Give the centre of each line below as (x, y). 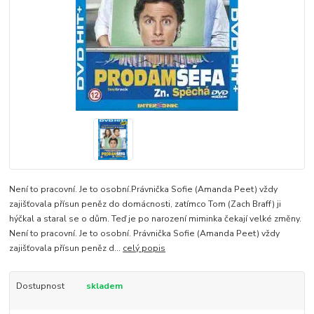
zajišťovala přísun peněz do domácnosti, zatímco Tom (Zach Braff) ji (145, 204)
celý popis (144, 248)
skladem (104, 286)
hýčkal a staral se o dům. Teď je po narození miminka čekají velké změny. (156, 218)
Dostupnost (40, 286)
